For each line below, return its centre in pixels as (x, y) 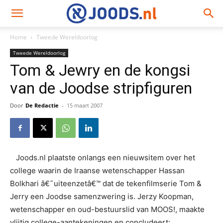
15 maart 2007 (85, 105)
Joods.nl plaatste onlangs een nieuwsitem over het (106, 158)
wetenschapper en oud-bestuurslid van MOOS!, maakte (107, 209)
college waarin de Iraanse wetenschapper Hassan (97, 170)
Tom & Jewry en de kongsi (100, 70)
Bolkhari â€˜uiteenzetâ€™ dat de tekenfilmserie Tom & (106, 183)
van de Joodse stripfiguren (101, 88)
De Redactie (42, 105)
